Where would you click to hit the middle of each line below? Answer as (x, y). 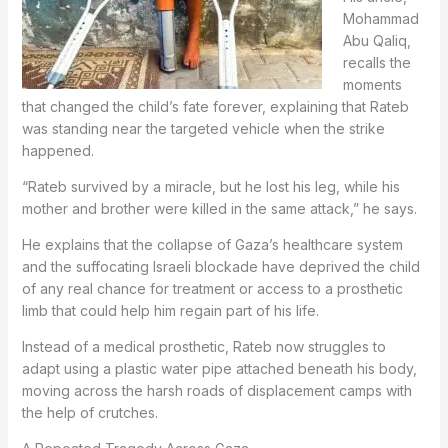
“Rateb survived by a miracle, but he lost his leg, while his (210, 186)
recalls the (376, 62)
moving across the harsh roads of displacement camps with (216, 390)
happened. (57, 150)
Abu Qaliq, (376, 40)
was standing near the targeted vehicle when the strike (203, 128)
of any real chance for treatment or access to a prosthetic (212, 288)
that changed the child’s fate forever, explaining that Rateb (215, 106)
